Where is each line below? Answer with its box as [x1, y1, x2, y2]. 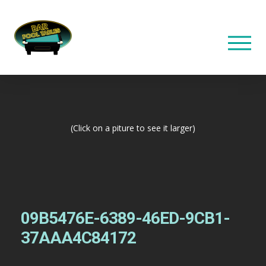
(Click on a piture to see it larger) [71, 122, 195, 134]
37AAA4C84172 [20, 228, 136, 248]
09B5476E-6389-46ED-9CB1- [20, 208, 230, 229]
